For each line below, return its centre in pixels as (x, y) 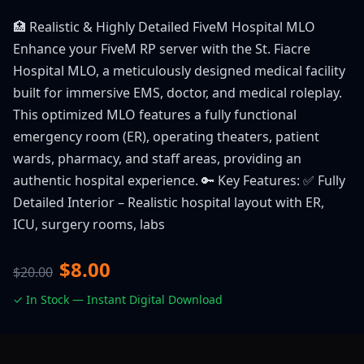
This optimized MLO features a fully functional (155, 115)
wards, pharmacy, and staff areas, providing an (157, 158)
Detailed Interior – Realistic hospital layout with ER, (169, 202)
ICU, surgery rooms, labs (89, 224)
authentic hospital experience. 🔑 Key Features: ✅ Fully (179, 180)
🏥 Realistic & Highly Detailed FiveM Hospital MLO (164, 27)
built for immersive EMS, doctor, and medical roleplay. (178, 93)
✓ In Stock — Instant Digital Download (118, 299)
